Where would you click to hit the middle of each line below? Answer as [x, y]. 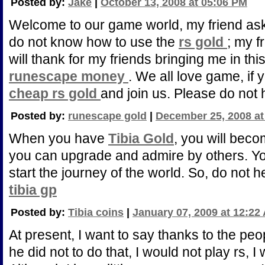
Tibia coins [96, 212]
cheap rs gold [55, 93]
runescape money [69, 76]
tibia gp [33, 190]
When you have [59, 138]
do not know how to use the [94, 42]
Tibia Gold [141, 138]
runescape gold [107, 116]
